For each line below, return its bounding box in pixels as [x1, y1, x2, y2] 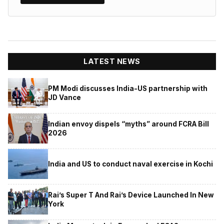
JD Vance [48, 93, 81, 101]
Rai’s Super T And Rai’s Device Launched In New [48, 190, 214, 199]
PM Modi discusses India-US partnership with [48, 84, 207, 92]
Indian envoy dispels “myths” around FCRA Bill [48, 119, 209, 128]
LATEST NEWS [83, 57, 140, 66]
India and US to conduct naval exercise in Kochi [48, 159, 213, 168]
